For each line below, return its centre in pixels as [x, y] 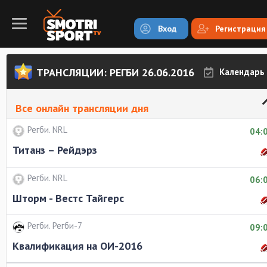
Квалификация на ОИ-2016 [77, 246]
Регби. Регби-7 [55, 226]
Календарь [242, 72]
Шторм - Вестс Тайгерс [68, 198]
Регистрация [240, 29]
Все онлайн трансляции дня [82, 108]
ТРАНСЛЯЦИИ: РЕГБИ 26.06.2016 [115, 72]
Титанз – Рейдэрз [55, 150]
